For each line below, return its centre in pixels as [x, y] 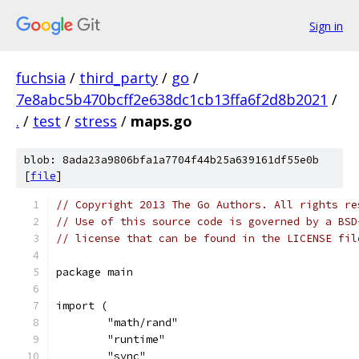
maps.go [161, 121]
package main [95, 272]
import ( [82, 306]
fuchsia [41, 78]
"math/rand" [143, 323]
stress [96, 121]
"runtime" [136, 339]
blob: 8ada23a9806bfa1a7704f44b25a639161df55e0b [171, 160]
